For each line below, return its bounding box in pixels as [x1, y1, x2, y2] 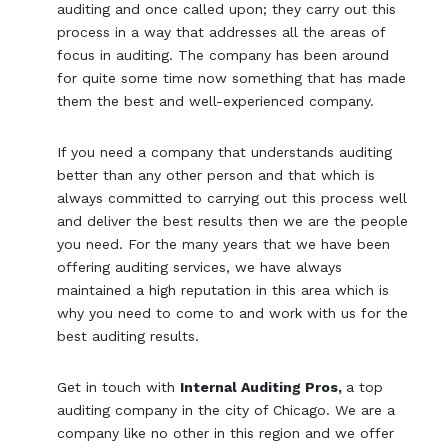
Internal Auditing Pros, [180, 378, 347, 395]
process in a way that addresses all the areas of [57, 23, 386, 40]
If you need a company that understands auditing [57, 143, 393, 160]
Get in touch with [57, 378, 181, 395]
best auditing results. [57, 327, 200, 344]
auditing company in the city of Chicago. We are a [57, 401, 396, 418]
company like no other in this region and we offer [57, 424, 395, 441]
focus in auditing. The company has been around [57, 46, 390, 63]
